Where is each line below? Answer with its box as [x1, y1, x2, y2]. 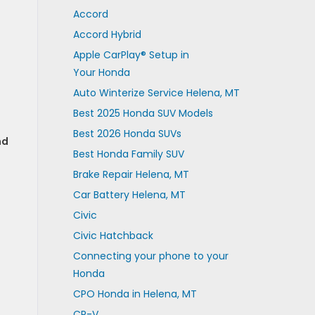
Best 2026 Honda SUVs [72, 127, 181, 141]
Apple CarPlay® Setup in [72, 48, 189, 62]
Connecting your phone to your [72, 249, 229, 263]
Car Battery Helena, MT [72, 188, 186, 202]
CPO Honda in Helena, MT [72, 287, 197, 301]
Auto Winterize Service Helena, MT [72, 86, 240, 100]
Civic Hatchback [72, 229, 153, 243]
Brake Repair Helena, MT [72, 167, 189, 181]
